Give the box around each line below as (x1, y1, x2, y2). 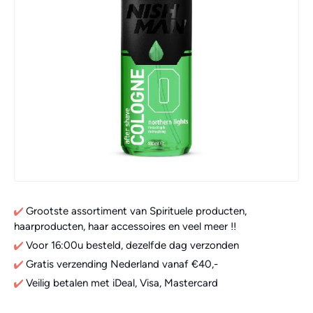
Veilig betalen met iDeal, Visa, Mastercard (23, 276, 218, 289)
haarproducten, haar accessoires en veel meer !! (14, 219, 236, 233)
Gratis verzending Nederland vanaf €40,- (23, 257, 221, 270)
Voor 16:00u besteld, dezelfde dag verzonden (23, 238, 239, 252)
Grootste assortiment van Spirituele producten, (23, 204, 247, 217)
